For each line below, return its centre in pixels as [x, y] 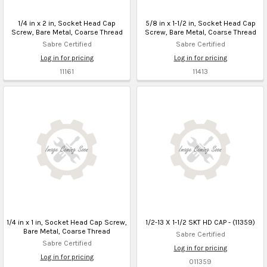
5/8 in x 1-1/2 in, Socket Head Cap [200, 23]
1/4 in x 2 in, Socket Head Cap [67, 23]
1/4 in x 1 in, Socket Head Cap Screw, [67, 222]
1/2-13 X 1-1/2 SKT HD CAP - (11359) [200, 222]
